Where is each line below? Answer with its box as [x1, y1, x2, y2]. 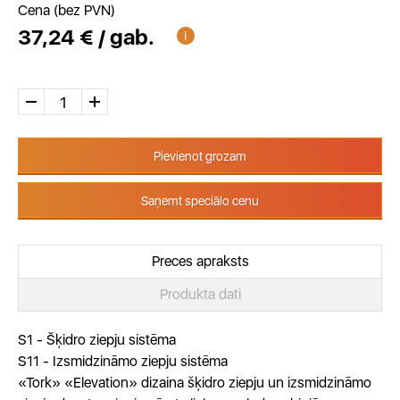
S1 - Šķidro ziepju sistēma [18, 331, 176, 348]
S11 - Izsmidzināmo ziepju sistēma [18, 353, 228, 370]
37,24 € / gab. [18, 24, 159, 50]
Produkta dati [159, 286, 241, 303]
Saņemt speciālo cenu [141, 194, 259, 208]
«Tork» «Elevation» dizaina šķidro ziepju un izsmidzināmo [18, 374, 371, 391]
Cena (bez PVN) [18, 2, 115, 19]
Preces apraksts [151, 253, 249, 270]
